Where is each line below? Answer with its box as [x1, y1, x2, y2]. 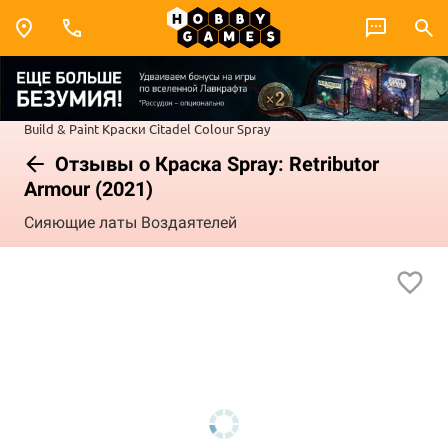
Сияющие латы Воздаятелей [24, 213, 237, 233]
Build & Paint [24, 119, 99, 137]
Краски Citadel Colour [102, 119, 234, 137]
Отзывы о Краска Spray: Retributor [50, 151, 379, 176]
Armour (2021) [24, 176, 153, 201]
